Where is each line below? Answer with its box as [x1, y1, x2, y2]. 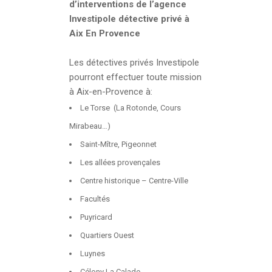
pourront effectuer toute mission [69, 71, 202, 83]
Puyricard [80, 212, 112, 222]
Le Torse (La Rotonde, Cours [80, 103, 181, 112]
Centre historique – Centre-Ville [80, 175, 188, 185]
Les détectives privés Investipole [69, 56, 199, 68]
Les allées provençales [80, 157, 160, 167]
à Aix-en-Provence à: [69, 86, 152, 97]
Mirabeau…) [69, 121, 110, 131]
